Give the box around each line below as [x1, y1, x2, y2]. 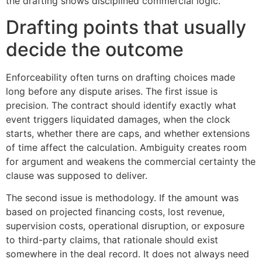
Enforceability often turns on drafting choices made [6, 71, 235, 83]
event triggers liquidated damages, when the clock [6, 113, 230, 125]
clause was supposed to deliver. [6, 169, 147, 181]
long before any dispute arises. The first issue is [6, 85, 218, 97]
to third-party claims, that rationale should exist [6, 234, 218, 246]
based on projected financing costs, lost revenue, [6, 206, 225, 218]
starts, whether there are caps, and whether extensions [6, 127, 250, 139]
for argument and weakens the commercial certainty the [6, 155, 256, 167]
